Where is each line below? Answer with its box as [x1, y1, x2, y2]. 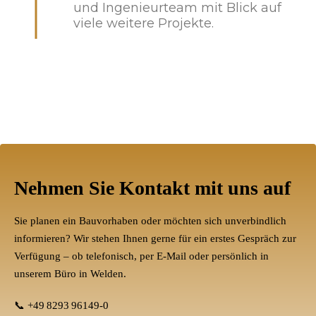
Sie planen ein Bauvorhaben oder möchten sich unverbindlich [14, 215, 286, 226]
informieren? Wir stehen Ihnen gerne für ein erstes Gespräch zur [14, 233, 296, 244]
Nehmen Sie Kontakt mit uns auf [14, 177, 291, 199]
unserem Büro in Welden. [14, 268, 126, 279]
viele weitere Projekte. [73, 16, 214, 31]
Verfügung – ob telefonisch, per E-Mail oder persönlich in [14, 250, 269, 262]
